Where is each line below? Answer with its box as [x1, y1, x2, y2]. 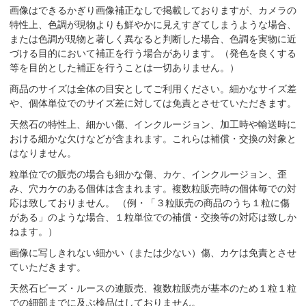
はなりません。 [10, 147, 76, 158]
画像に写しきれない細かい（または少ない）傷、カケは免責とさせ [10, 247, 296, 258]
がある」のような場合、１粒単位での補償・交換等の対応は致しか [10, 211, 296, 223]
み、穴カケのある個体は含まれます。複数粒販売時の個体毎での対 [10, 182, 296, 194]
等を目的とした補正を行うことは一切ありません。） [10, 61, 239, 73]
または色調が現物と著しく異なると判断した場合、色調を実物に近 [10, 33, 296, 44]
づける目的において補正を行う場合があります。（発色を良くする [10, 47, 296, 59]
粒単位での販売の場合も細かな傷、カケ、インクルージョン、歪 [10, 168, 287, 180]
